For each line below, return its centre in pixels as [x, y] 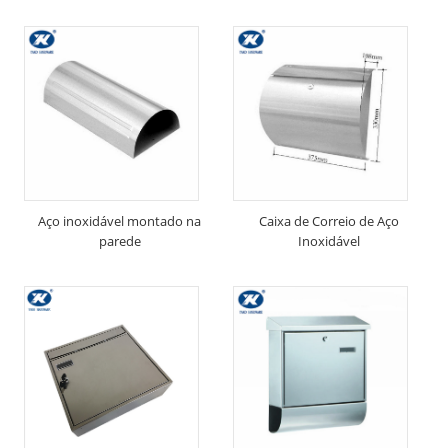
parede [119, 241]
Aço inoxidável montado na [119, 221]
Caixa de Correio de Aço [328, 221]
